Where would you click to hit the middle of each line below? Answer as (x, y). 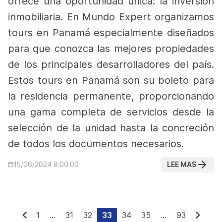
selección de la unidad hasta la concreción (111, 128)
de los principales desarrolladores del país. (111, 64)
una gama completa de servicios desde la (111, 112)
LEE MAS (182, 164)
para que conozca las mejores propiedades (111, 49)
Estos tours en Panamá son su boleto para (111, 80)
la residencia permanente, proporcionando (111, 96)
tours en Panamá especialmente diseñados (111, 33)
